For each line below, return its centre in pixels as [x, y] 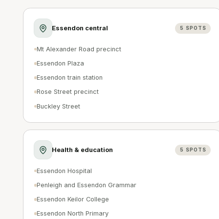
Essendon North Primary [73, 214]
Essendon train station [70, 78]
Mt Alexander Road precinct [79, 49]
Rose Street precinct [68, 92]
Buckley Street [59, 106]
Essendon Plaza [61, 64]
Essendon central [80, 28]
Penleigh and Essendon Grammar [87, 185]
